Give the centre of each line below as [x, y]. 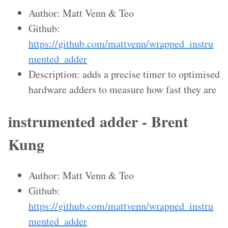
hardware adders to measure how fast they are [122, 89]
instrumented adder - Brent [98, 121]
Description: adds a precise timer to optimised [124, 74]
